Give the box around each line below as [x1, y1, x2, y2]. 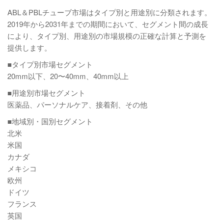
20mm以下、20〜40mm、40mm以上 [7, 71, 129, 81]
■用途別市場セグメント [7, 87, 85, 98]
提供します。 [7, 42, 52, 53]
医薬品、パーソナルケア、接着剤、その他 [7, 99, 147, 110]
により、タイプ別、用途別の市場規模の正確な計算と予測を [7, 30, 206, 41]
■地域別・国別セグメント [7, 116, 93, 126]
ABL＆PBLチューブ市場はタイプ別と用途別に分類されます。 [7, 7, 212, 17]
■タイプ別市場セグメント [7, 59, 93, 69]
